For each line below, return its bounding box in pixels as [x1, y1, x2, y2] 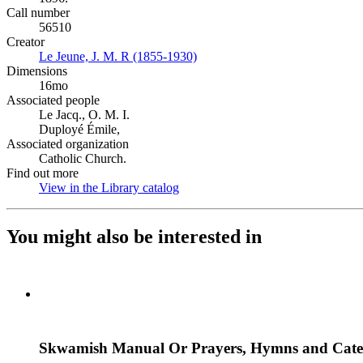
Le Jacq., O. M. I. [39, 108, 130, 122]
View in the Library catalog [39, 181, 179, 194]
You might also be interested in [6, 225, 262, 247]
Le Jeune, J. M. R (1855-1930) [39, 49, 197, 63]
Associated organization [6, 137, 129, 151]
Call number [6, 6, 70, 19]
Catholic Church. [39, 152, 126, 165]
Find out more [6, 166, 79, 180]
